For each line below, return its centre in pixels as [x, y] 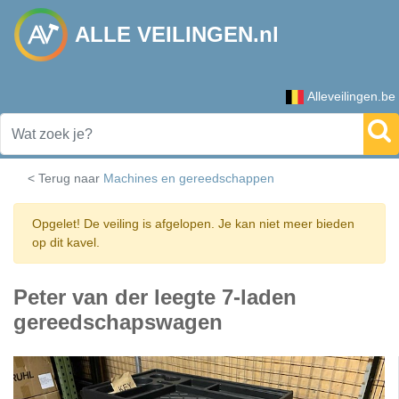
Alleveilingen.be [351, 96]
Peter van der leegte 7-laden [155, 297]
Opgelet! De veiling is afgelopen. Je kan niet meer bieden [193, 224]
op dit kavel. [66, 242]
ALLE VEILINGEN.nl [177, 34]
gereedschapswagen [118, 322]
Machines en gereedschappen [189, 178]
